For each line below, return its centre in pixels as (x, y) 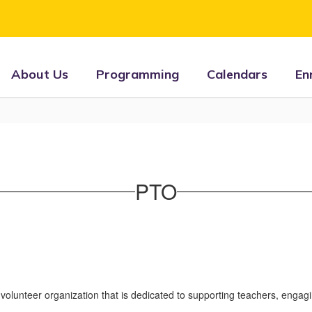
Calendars (237, 74)
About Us (40, 74)
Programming (138, 74)
